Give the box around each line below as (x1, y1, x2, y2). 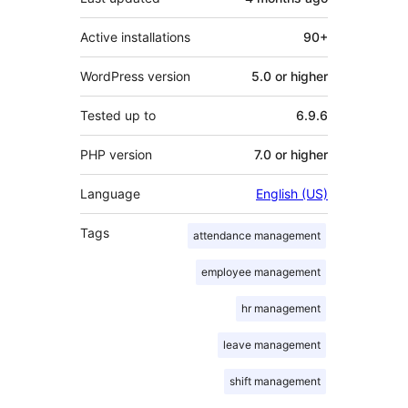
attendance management (193, 229, 321, 243)
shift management (229, 374, 321, 389)
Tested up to (80, 107, 156, 124)
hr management (241, 301, 321, 316)
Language (80, 186, 140, 202)
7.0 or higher (254, 147, 328, 163)
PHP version (80, 147, 152, 163)
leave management (223, 338, 321, 352)
